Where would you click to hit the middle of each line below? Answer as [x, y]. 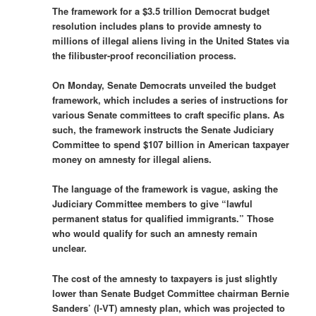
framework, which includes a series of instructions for [170, 100]
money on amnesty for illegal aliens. [132, 159]
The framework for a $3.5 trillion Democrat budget [161, 11]
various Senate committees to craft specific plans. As [169, 115]
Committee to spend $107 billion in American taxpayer [171, 145]
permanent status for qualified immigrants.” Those [163, 219]
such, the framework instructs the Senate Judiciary [163, 130]
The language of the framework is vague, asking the [165, 189]
